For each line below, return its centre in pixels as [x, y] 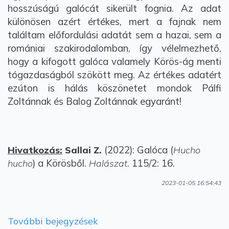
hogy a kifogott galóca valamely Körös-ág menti [114, 61]
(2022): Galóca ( [138, 150]
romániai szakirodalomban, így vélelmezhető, [114, 48]
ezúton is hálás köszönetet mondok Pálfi [114, 88]
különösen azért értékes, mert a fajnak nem [114, 21]
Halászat [108, 163]
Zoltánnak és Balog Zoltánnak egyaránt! [95, 101]
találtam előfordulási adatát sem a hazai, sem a [114, 35]
